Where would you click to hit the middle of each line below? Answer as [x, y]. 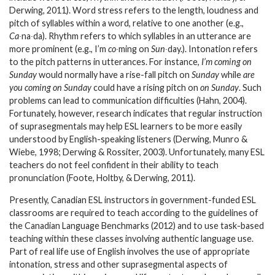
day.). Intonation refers [213, 48]
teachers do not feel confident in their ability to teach [114, 165]
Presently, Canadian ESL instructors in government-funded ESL [133, 199]
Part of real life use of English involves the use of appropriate [130, 251]
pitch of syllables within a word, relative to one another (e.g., [126, 23]
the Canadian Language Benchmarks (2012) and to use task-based [137, 225]
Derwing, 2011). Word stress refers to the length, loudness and [134, 10]
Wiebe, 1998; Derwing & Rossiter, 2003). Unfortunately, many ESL [137, 152]
